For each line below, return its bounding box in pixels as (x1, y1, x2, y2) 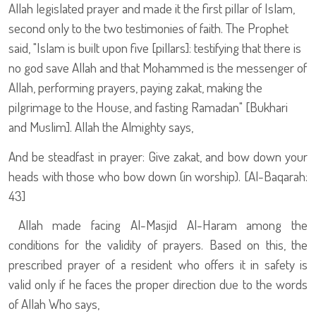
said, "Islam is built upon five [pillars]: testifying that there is (8, 39, 301, 57)
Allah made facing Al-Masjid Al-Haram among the (8, 215, 308, 233)
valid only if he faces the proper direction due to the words (8, 274, 308, 293)
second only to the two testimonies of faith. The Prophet (8, 19, 291, 37)
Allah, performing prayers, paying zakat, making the (8, 78, 262, 97)
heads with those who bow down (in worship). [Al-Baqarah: (8, 166, 308, 185)
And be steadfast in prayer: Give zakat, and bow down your (8, 147, 308, 165)
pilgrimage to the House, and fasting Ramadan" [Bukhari (8, 98, 288, 116)
